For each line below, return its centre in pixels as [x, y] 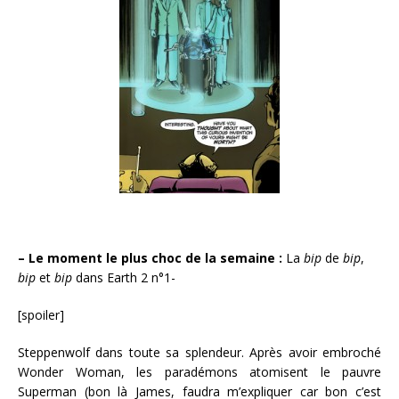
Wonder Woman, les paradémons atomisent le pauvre [199, 372]
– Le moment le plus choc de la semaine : [150, 258]
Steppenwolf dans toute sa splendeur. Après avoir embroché [199, 353]
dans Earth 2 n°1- [124, 278]
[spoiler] [41, 315]
